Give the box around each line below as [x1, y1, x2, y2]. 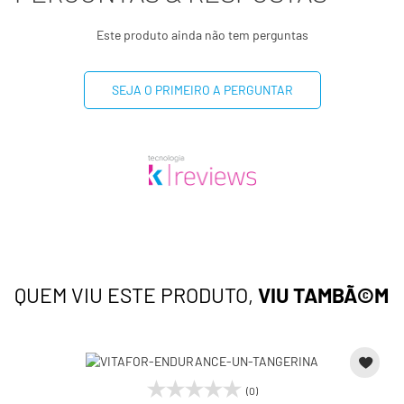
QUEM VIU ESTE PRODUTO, [14, 281, 258, 308]
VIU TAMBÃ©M [258, 281, 389, 308]
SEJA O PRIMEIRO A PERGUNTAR [111, 82, 293, 97]
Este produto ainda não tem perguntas [96, 27, 308, 42]
